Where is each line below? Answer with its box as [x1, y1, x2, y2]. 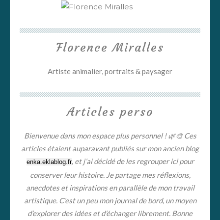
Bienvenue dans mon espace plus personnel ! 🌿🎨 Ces [24, 131, 196, 140]
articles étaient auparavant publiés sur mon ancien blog [21, 144, 199, 153]
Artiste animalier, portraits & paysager [48, 67, 172, 76]
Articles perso [67, 105, 153, 119]
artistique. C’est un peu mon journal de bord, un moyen [24, 196, 196, 205]
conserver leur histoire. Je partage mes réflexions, [29, 170, 191, 179]
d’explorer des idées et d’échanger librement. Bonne [27, 209, 192, 218]
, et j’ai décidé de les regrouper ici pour [71, 157, 194, 165]
